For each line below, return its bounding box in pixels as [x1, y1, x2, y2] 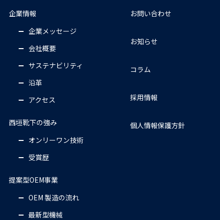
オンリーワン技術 [28, 135, 83, 145]
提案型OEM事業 [8, 175, 58, 185]
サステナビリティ [28, 60, 83, 71]
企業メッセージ [28, 26, 77, 36]
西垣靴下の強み [8, 117, 57, 128]
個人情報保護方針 [130, 120, 186, 131]
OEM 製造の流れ [28, 192, 79, 203]
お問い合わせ [130, 8, 172, 19]
